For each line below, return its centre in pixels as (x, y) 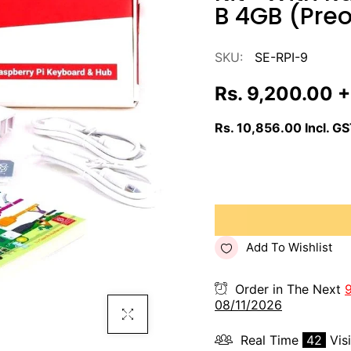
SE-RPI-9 (281, 57)
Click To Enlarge (149, 314)
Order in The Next (288, 289)
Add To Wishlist (289, 247)
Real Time (270, 340)
